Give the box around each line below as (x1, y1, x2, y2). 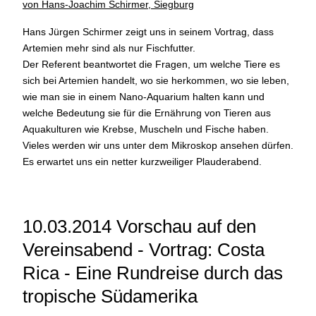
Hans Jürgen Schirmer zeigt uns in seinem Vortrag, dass (23, 25, 274, 37)
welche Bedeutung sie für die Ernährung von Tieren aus (23, 107, 271, 119)
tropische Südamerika (23, 285, 197, 307)
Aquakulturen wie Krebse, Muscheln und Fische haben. (23, 123, 269, 135)
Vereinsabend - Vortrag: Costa (23, 238, 265, 260)
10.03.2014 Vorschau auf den (23, 215, 256, 237)
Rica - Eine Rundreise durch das (23, 262, 283, 284)
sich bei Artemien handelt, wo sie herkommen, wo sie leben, (23, 74, 289, 86)
